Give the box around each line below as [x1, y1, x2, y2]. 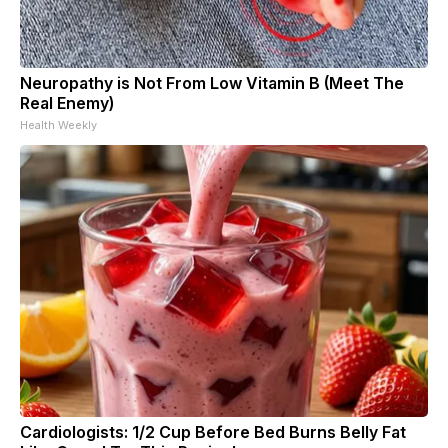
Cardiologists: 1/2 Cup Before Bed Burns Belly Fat [20, 421, 406, 442]
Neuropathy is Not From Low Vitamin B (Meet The [20, 72, 404, 93]
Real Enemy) [20, 92, 114, 113]
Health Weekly [20, 117, 97, 132]
